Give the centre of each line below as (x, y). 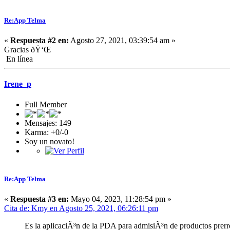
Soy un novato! (50, 141)
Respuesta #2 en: (40, 41)
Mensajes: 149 (48, 123)
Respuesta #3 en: (40, 199)
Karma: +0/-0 (46, 132)
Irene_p (18, 84)
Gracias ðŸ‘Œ (27, 50)
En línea (18, 59)
